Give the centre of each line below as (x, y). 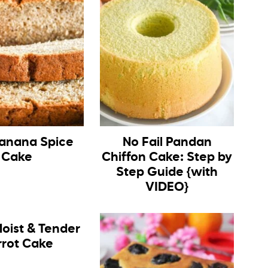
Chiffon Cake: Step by (167, 158)
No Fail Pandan (167, 143)
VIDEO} (167, 188)
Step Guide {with (167, 173)
